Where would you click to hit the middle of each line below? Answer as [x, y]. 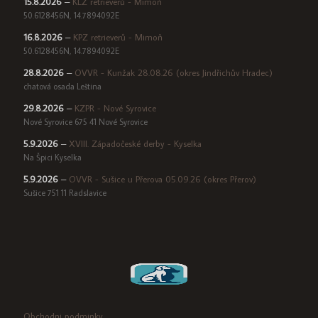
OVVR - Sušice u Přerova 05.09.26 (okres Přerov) [163, 179]
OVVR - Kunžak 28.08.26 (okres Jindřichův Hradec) [174, 73]
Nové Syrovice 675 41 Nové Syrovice [86, 122]
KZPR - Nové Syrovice [115, 108]
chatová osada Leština [62, 87]
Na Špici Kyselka [53, 158]
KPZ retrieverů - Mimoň [118, 37]
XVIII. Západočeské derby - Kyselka [135, 144]
